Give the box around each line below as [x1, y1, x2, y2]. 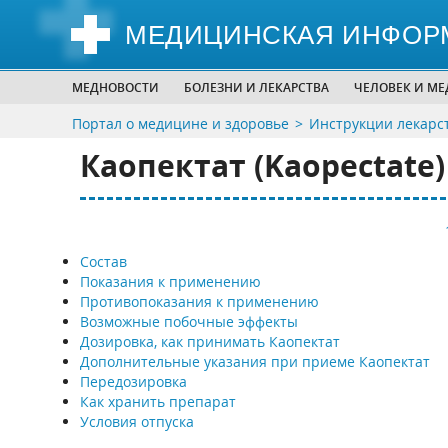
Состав [79, 252, 127, 271]
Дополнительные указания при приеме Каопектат [79, 352, 430, 371]
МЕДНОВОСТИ [72, 79, 159, 96]
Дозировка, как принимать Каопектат [79, 332, 340, 351]
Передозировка [79, 372, 187, 391]
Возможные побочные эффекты [79, 312, 298, 331]
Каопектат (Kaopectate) [79, 145, 445, 186]
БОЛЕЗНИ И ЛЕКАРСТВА [184, 79, 329, 96]
